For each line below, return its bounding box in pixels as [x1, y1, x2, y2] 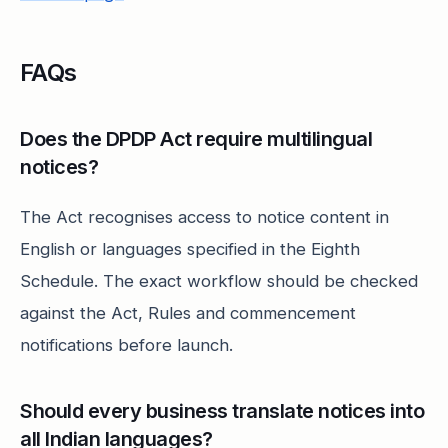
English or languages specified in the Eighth [20, 239, 360, 259]
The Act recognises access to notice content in [20, 207, 389, 227]
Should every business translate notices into [20, 399, 424, 423]
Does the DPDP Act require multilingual [20, 127, 372, 151]
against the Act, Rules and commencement [20, 303, 356, 323]
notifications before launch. [20, 335, 233, 355]
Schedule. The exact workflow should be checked [20, 271, 418, 291]
